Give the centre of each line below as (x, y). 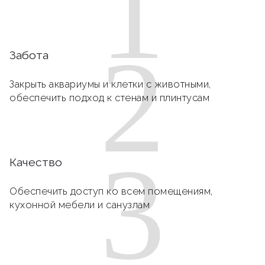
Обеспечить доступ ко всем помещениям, (111, 191)
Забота (29, 55)
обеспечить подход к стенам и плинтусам (109, 98)
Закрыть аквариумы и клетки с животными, (110, 84)
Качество (36, 162)
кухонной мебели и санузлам (80, 205)
